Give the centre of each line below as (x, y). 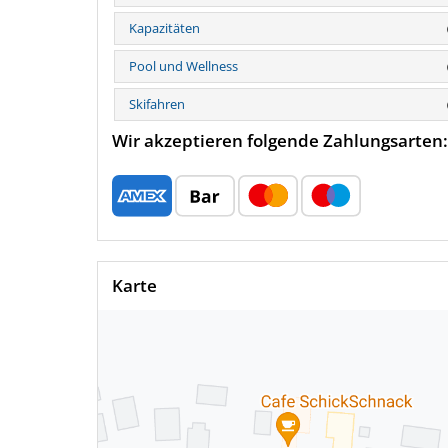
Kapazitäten (164, 28)
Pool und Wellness (183, 66)
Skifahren (157, 104)
